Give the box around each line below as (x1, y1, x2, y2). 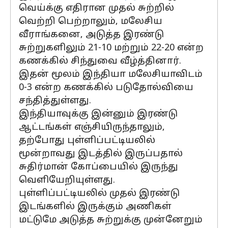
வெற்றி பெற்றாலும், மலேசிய (19, 16, 162, 27)
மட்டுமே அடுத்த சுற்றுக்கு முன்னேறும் (19, 214, 203, 226)
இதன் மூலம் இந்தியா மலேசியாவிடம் (19, 69, 203, 80)
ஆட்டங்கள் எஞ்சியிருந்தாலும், (19, 122, 165, 133)
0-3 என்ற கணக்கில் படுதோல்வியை (19, 82, 193, 94)
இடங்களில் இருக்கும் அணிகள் (19, 201, 172, 213)
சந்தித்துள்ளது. (19, 95, 91, 107)
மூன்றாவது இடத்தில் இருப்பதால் (19, 148, 183, 160)
